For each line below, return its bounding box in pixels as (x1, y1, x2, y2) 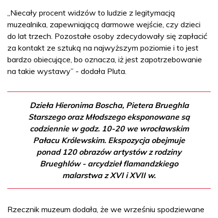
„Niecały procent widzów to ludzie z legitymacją (7, 7, 175, 18)
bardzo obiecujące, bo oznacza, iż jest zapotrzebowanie (7, 54, 202, 64)
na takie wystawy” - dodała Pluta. (7, 66, 127, 76)
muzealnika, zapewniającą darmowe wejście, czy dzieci (7, 19, 200, 29)
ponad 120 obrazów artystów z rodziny (36, 146, 182, 157)
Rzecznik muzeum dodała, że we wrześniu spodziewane (7, 204, 204, 214)
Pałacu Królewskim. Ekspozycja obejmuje (33, 135, 185, 145)
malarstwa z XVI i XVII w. (62, 170, 156, 180)
